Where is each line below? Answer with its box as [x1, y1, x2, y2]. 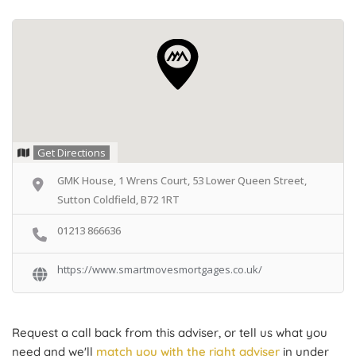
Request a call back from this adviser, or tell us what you [12, 324, 327, 340]
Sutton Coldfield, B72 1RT [57, 192, 180, 207]
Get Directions [37, 145, 106, 160]
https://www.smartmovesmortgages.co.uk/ [57, 262, 262, 277]
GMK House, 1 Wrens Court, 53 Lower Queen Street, [57, 173, 307, 188]
